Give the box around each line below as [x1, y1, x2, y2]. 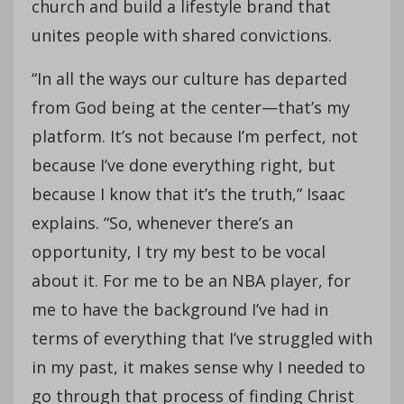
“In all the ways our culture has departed [32, 67, 347, 89]
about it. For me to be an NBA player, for [32, 269, 351, 291]
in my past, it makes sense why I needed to [32, 355, 365, 378]
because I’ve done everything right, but [32, 153, 335, 176]
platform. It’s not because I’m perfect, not [32, 124, 358, 147]
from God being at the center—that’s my [32, 96, 350, 118]
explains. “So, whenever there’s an [32, 211, 293, 234]
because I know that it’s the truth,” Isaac [32, 182, 345, 205]
